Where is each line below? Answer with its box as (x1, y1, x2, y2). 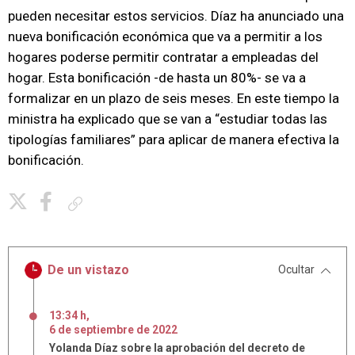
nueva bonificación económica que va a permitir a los (8, 29, 323, 44)
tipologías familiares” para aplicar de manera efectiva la (8, 132, 339, 147)
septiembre (71, 323, 136, 336)
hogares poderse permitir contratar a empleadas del (8, 49, 319, 65)
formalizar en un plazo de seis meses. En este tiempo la (8, 90, 339, 106)
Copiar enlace (89, 197, 146, 209)
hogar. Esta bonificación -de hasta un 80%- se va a (8, 70, 306, 86)
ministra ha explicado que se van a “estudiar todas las (8, 111, 327, 127)
